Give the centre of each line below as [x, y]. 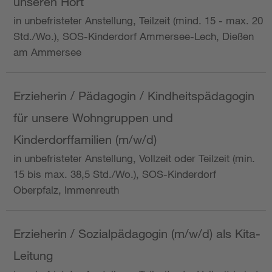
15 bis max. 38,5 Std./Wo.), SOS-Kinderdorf [115, 174]
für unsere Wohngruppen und [93, 118]
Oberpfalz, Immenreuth [66, 190]
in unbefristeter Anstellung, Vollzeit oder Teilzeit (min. [134, 158]
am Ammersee [47, 52]
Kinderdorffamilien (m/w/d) [85, 140]
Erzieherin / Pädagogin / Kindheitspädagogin [134, 96]
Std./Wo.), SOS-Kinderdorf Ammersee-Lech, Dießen [134, 36]
